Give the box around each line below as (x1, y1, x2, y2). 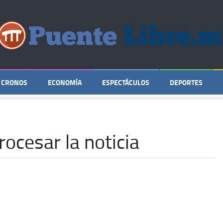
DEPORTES (170, 77, 203, 88)
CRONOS (1, 77, 27, 88)
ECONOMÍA (48, 77, 82, 88)
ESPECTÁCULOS (102, 77, 149, 88)
